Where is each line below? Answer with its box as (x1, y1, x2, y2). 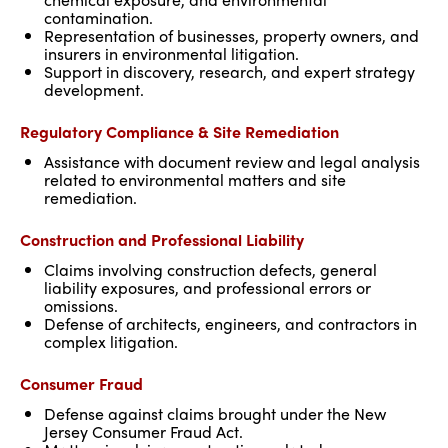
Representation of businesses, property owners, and (44, 24, 419, 47)
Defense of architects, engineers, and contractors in (44, 312, 417, 335)
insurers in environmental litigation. (44, 42, 299, 65)
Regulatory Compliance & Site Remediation (20, 120, 339, 143)
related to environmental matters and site (44, 168, 346, 191)
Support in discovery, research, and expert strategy (44, 60, 415, 83)
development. (44, 78, 144, 101)
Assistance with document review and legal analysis (44, 150, 420, 173)
